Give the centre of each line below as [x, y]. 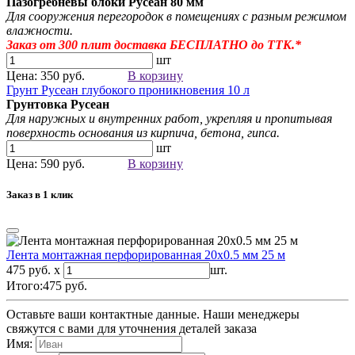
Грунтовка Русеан [58, 105]
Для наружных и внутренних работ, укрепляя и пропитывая [169, 119]
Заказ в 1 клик [40, 195]
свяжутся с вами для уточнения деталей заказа [132, 328]
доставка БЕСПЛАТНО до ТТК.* [206, 45]
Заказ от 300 [42, 45]
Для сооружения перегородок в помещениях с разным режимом [176, 17]
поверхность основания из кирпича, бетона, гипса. [143, 133]
